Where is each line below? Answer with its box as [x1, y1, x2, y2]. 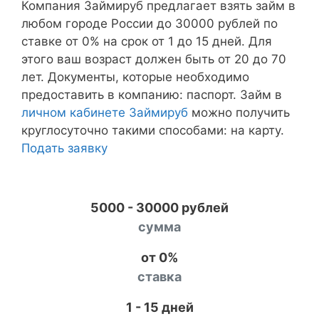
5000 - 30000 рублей [90, 200, 229, 215]
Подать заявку [21, 140, 108, 155]
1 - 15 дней [125, 300, 194, 315]
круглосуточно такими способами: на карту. [21, 122, 284, 137]
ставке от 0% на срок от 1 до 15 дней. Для [21, 33, 272, 48]
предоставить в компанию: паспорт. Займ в [21, 87, 282, 102]
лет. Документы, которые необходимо [21, 69, 249, 84]
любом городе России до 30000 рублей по [21, 16, 278, 31]
